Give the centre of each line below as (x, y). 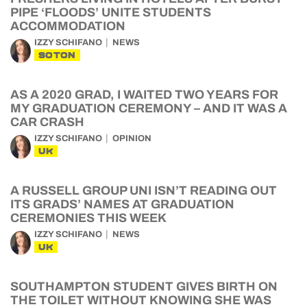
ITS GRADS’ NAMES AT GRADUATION (122, 204)
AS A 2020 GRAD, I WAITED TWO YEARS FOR (144, 95)
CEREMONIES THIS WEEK (88, 218)
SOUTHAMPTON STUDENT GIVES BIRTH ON (144, 286)
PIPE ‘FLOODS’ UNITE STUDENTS (111, 12)
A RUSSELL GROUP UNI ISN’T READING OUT (144, 191)
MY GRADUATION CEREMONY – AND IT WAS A (149, 108)
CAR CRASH (47, 122)
